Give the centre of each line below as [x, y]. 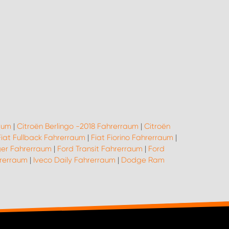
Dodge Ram [143, 160]
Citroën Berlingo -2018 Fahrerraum [78, 126]
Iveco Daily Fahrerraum [74, 160]
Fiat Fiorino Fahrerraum [132, 138]
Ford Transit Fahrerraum [100, 149]
